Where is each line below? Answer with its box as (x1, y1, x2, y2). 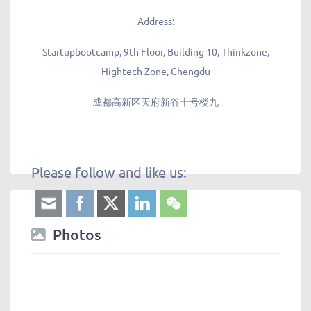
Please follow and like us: (31, 162, 187, 180)
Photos (53, 224, 101, 244)
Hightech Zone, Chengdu (101, 64, 210, 77)
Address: (137, 14, 174, 27)
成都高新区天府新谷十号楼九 (92, 94, 219, 108)
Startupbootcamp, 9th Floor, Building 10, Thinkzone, (42, 44, 269, 58)
